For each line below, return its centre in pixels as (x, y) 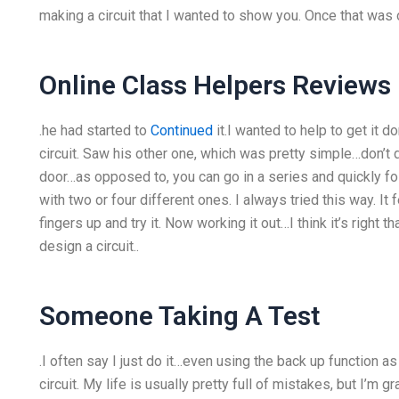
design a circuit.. (89, 246)
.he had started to (94, 130)
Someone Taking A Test (179, 316)
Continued (181, 130)
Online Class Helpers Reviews (215, 85)
